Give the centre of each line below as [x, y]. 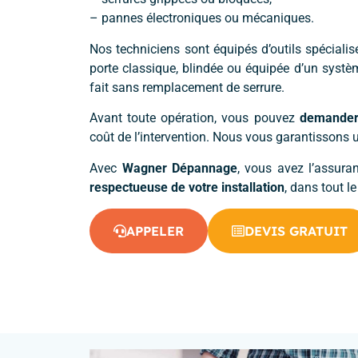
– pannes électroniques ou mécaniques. [202, 18]
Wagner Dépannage [179, 168]
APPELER [155, 231]
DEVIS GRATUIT [296, 231]
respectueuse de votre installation [187, 187]
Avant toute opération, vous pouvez [195, 118]
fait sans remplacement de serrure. [187, 87]
